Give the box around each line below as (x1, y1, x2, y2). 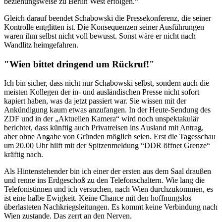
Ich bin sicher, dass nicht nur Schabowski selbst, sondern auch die (4, 79, 209, 88)
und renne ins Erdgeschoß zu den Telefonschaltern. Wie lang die (4, 176, 205, 185)
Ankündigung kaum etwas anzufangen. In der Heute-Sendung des (4, 106, 211, 114)
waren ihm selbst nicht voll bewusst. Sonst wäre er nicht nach (4, 31, 196, 40)
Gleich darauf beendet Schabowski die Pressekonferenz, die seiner (4, 13, 211, 22)
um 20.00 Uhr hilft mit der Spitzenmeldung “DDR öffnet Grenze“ (4, 141, 210, 150)
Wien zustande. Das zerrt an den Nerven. (4, 212, 132, 221)
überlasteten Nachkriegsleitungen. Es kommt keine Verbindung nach (4, 203, 218, 212)
